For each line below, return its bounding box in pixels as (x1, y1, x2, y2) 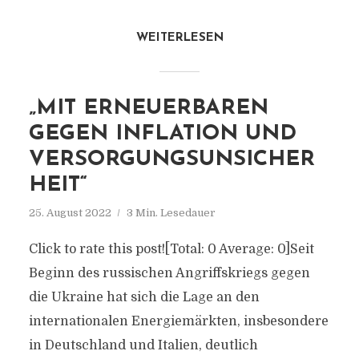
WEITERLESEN (135, 32, 224, 44)
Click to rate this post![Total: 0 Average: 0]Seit (28, 242, 314, 256)
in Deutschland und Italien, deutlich (28, 338, 258, 353)
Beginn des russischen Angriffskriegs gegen (28, 266, 310, 280)
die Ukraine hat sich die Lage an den (28, 290, 260, 305)
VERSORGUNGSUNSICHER (28, 149, 315, 171)
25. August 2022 (28, 207, 111, 219)
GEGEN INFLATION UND (28, 123, 296, 145)
